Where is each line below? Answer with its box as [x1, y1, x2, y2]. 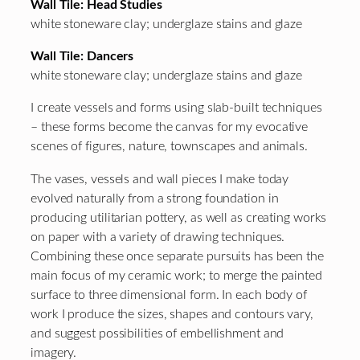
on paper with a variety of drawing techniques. [31, 230, 285, 243]
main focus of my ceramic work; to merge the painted [31, 268, 322, 282]
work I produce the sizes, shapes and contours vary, [31, 307, 313, 321]
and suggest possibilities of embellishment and [31, 326, 284, 340]
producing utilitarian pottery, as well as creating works [31, 211, 327, 224]
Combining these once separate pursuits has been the [31, 249, 324, 263]
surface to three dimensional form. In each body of [31, 288, 307, 301]
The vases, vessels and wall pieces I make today [31, 172, 289, 186]
